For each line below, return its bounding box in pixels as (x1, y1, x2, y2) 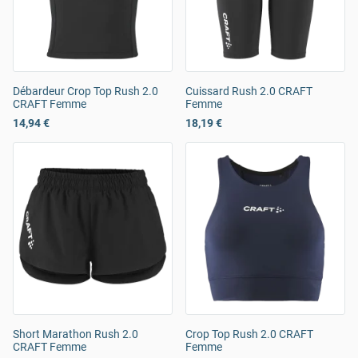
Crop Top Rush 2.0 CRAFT (185, 328, 313, 341)
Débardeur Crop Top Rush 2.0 (13, 85, 158, 98)
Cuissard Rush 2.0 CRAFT (185, 85, 312, 98)
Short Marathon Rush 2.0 (13, 328, 138, 341)
